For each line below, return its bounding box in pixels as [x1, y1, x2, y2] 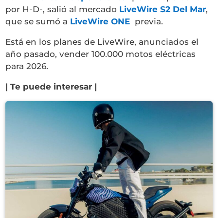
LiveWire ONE [70, 16, 130, 26]
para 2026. [5, 61, 49, 71]
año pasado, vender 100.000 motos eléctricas [5, 49, 196, 59]
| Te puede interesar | [5, 81, 97, 91]
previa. [130, 16, 163, 26]
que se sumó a [5, 16, 71, 26]
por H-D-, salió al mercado [5, 4, 120, 14]
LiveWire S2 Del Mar [119, 4, 206, 14]
